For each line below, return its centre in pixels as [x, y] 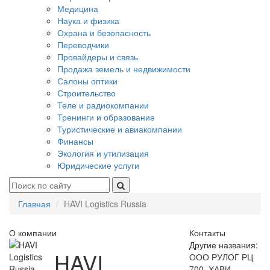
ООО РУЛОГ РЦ [221, 257]
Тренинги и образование [106, 117]
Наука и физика [88, 20]
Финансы [75, 141]
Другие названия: [223, 245]
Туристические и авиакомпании [120, 129]
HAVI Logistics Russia [105, 204]
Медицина [78, 8]
